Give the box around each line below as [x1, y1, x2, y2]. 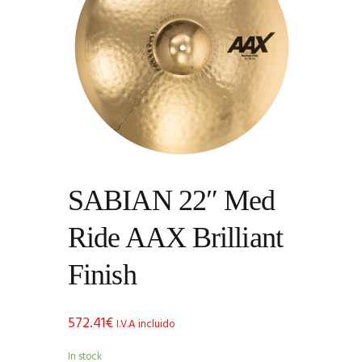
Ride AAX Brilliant [68, 221, 283, 254]
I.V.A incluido [116, 315, 175, 333]
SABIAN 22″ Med [68, 183, 276, 217]
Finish [68, 258, 137, 291]
